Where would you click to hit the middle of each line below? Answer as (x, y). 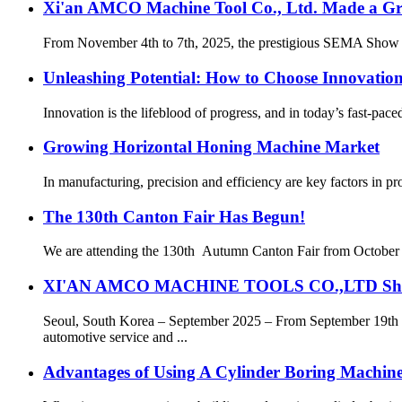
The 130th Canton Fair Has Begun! (174, 216)
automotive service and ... (115, 336)
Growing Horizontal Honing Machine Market (211, 147)
